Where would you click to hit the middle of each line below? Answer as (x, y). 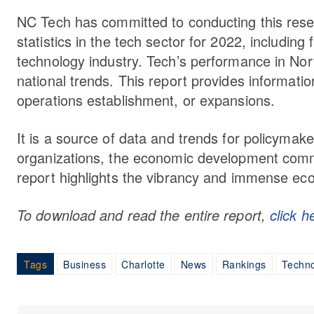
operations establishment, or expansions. (146, 100)
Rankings (244, 264)
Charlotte (143, 264)
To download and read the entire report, (144, 214)
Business (84, 264)
